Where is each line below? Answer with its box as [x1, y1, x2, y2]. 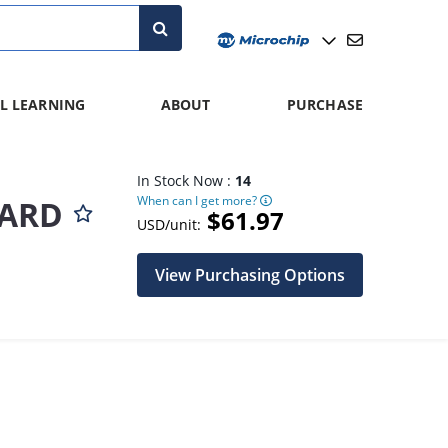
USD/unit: [137, 215, 201, 234]
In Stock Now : [137, 171, 235, 190]
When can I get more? [137, 191, 260, 209]
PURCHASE [286, 95, 363, 114]
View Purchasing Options [155, 264, 345, 286]
